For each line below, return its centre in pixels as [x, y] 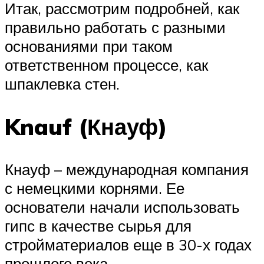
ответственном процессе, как [106, 65]
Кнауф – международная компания [127, 169]
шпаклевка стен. [62, 84]
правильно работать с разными [115, 27]
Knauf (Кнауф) [86, 127]
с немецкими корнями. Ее [95, 188]
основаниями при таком [89, 46]
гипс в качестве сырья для [98, 226]
